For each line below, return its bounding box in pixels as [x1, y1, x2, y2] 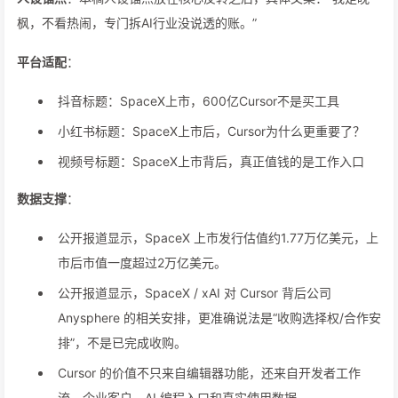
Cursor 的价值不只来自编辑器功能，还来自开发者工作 [58, 365, 361, 380]
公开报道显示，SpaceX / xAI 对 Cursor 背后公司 [58, 285, 331, 300]
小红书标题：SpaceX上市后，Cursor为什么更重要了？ [58, 123, 365, 139]
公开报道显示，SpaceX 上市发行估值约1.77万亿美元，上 [58, 230, 378, 245]
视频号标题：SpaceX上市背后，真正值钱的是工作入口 [58, 154, 364, 169]
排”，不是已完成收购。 [58, 335, 187, 350]
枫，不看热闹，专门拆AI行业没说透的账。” [17, 15, 257, 30]
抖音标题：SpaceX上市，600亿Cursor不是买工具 [58, 93, 339, 108]
